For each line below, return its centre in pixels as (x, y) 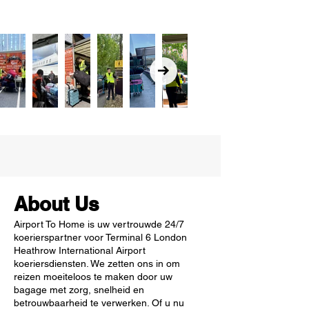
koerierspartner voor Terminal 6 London (100, 237)
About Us (57, 204)
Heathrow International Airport (80, 250)
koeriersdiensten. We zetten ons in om (97, 263)
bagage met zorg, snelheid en (79, 290)
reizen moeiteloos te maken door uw (93, 277)
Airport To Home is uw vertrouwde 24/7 (99, 224)
